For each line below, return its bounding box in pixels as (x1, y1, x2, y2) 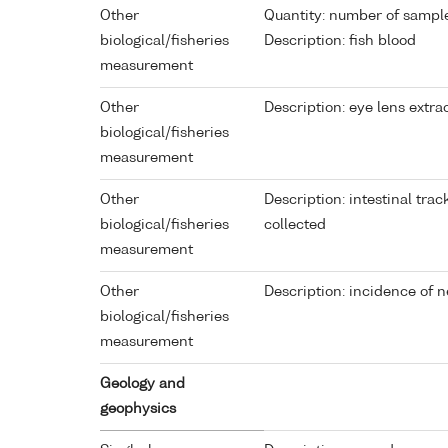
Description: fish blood (264, 34, 416, 49)
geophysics (100, 402, 176, 417)
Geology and (100, 377, 185, 392)
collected (264, 218, 326, 233)
